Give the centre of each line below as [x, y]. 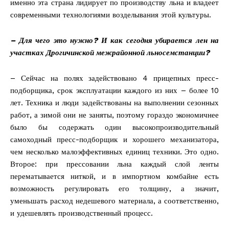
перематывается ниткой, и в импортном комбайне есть [114, 177]
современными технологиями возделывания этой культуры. [111, 15]
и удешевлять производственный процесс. [82, 213]
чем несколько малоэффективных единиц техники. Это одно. [114, 152]
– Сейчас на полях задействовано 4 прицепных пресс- [114, 78]
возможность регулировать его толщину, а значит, [114, 189]
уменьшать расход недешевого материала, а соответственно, [114, 201]
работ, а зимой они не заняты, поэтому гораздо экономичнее [114, 115]
